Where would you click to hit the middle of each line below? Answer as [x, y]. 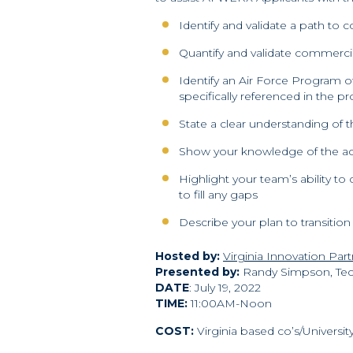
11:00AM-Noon [231, 303]
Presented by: [199, 272]
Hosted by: [188, 256]
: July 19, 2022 [225, 288]
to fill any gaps [218, 195]
